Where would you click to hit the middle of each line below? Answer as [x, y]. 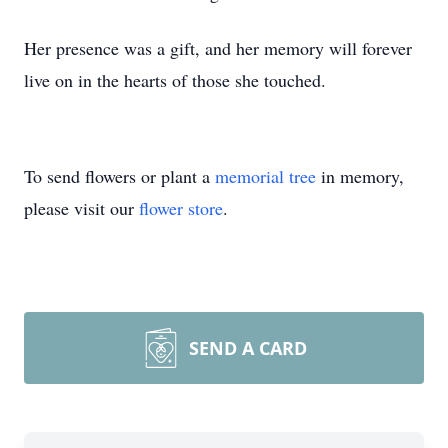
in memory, [360, 176]
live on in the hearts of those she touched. [175, 80]
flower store [181, 208]
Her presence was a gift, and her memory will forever [218, 48]
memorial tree [265, 176]
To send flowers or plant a [119, 176]
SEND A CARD [248, 348]
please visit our [81, 208]
